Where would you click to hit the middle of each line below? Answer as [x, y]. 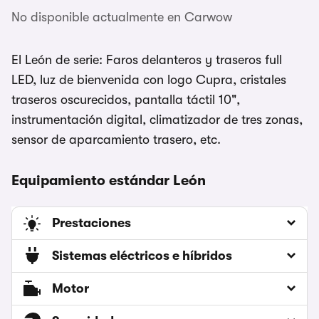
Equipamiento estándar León [109, 181]
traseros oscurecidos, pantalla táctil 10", [126, 100]
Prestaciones [91, 223]
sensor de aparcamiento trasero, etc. [116, 140]
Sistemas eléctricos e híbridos [142, 256]
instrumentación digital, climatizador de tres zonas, [157, 120]
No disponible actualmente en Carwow [122, 17]
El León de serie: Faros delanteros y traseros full [147, 60]
